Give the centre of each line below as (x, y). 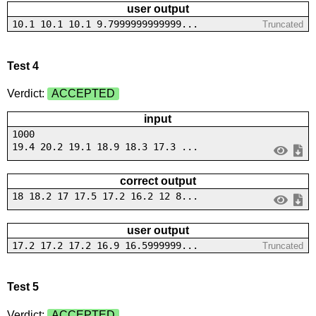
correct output (158, 181)
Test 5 (23, 287)
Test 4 (23, 66)
